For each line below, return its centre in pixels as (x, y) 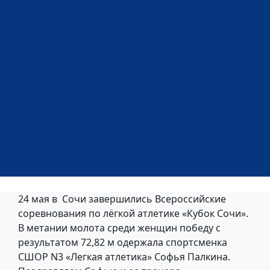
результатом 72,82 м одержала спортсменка (123, 242)
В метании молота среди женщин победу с (119, 228)
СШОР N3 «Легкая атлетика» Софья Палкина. (124, 256)
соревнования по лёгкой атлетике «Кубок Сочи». (133, 213)
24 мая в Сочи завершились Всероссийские (122, 199)
